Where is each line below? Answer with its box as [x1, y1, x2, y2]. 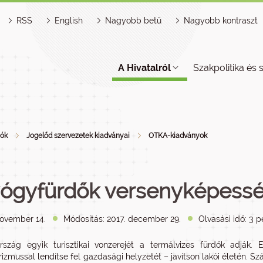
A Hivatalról [118, 62, 171, 73]
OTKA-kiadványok [149, 131, 207, 140]
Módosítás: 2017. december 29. [63, 214, 181, 224]
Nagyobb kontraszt [184, 16, 258, 25]
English [55, 16, 83, 25]
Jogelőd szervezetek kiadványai [26, 131, 130, 140]
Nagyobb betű [105, 16, 161, 25]
